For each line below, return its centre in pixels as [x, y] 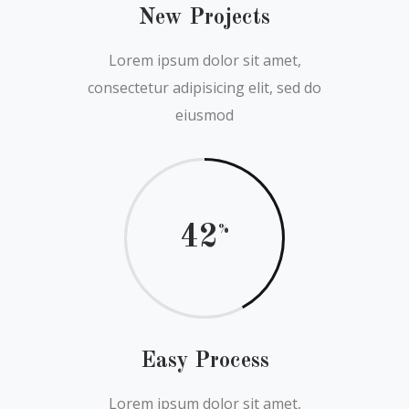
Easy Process [204, 362]
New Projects [204, 18]
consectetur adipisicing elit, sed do [204, 88]
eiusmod [204, 115]
